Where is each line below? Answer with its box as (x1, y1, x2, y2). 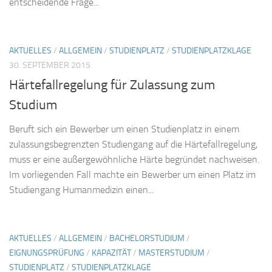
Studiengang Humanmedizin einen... (9, 184, 154, 196)
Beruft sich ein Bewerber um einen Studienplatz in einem (9, 123, 239, 135)
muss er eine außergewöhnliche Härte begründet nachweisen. (9, 154, 259, 166)
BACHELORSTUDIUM (109, 233, 185, 244)
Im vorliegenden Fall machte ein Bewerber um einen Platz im (9, 169, 256, 181)
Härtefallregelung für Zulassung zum (9, 77, 215, 93)
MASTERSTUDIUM (138, 248, 205, 259)
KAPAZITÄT (92, 248, 131, 259)
